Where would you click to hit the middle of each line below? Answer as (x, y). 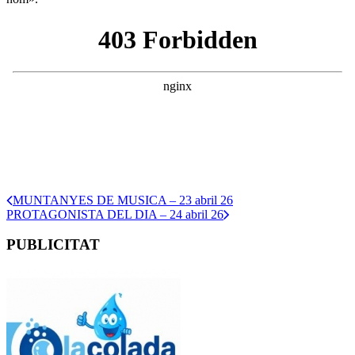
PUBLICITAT (53, 245)
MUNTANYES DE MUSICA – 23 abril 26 (123, 200)
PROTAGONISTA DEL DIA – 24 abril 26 (115, 214)
